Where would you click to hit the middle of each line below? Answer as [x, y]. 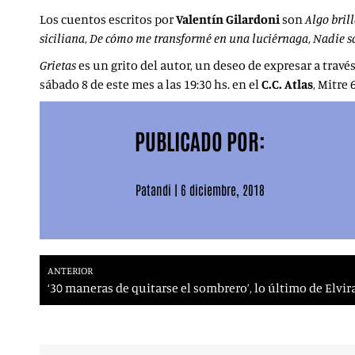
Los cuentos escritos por [108, 19]
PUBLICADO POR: [200, 140]
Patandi [153, 189]
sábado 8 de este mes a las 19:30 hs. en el [151, 84]
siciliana [62, 38]
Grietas [58, 65]
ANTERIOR [70, 270]
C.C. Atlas [287, 84]
